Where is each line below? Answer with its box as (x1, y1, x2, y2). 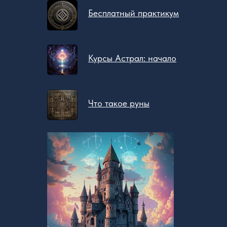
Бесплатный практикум (88, 8, 179, 19)
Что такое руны (88, 98, 149, 109)
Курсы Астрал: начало (88, 53, 176, 64)
